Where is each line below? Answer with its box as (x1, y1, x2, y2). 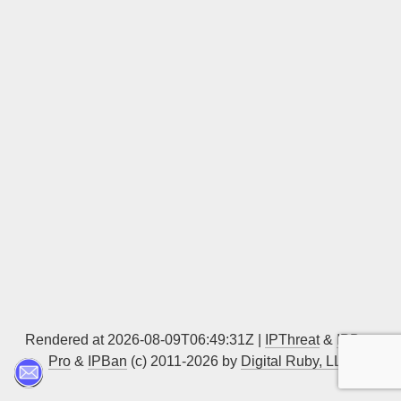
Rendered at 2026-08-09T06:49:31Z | (25, 332, 265, 347)
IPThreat (265, 332, 320, 347)
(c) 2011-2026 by (127, 354, 241, 369)
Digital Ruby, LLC (241, 354, 353, 369)
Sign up (269, 12, 322, 27)
